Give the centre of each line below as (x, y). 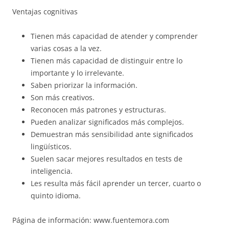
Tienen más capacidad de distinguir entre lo (107, 61)
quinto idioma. (56, 196)
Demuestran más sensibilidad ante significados (112, 134)
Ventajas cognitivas (45, 12)
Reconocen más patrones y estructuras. (98, 110)
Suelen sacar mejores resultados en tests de (107, 159)
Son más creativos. (63, 98)
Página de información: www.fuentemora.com (91, 220)
